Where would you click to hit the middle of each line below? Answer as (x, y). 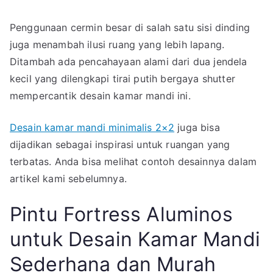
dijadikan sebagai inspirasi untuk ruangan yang (120, 144)
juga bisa (197, 127)
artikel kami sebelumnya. (68, 178)
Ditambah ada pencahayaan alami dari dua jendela (129, 61)
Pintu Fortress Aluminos (121, 214)
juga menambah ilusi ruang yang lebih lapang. (117, 44)
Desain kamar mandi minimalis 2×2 (92, 127)
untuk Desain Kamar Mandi (135, 239)
